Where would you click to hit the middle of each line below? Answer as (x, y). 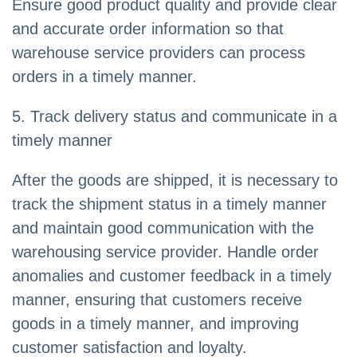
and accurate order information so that (148, 29)
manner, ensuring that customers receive (157, 300)
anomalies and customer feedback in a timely (172, 276)
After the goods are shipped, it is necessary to (175, 180)
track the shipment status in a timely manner (169, 204)
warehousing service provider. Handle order (165, 252)
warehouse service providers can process (159, 53)
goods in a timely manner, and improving (155, 324)
